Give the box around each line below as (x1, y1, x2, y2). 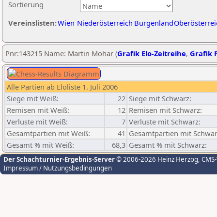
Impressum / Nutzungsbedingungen (3, 164, 112, 172)
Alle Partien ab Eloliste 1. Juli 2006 (7, 82, 118, 92)
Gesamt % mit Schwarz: (129, 140, 207, 150)
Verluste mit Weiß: (7, 117, 68, 126)
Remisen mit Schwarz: (129, 105, 202, 115)
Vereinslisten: (8, 18, 57, 28)
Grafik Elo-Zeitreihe (117, 48, 186, 58)
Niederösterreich (77, 18, 133, 28)
